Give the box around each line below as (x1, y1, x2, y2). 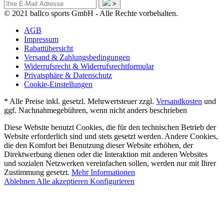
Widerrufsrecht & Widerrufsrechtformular (24, 62, 154, 71)
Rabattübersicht (24, 44, 73, 53)
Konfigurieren (90, 177, 134, 186)
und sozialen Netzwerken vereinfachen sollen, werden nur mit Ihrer (4, 159, 216, 168)
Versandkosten (156, 97, 202, 106)
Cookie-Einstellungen (24, 80, 92, 89)
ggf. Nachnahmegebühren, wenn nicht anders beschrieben (4, 106, 187, 115)
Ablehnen (4, 177, 36, 186)
